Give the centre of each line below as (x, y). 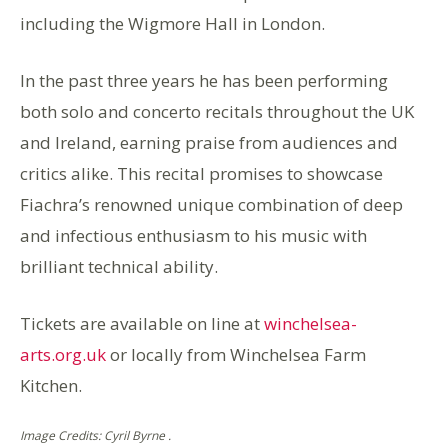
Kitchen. (51, 385)
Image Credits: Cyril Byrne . (95, 435)
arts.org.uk (63, 354)
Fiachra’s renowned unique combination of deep (211, 204)
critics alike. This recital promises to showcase (201, 173)
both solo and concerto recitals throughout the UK (217, 111)
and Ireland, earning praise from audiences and (209, 142)
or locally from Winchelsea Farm (236, 354)
